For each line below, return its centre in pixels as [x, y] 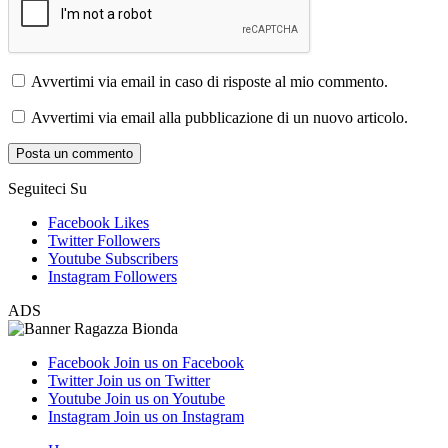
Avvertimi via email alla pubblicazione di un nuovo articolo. [219, 117]
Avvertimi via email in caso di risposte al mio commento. [209, 81]
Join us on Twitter [153, 380]
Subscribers [141, 258]
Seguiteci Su [47, 188]
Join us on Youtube [165, 398]
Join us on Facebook [179, 362]
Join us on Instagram [179, 416]
